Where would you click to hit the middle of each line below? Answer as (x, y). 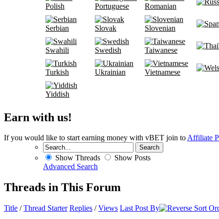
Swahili (57, 50)
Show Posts (131, 158)
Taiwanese (161, 50)
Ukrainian (110, 72)
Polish (55, 6)
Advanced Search (70, 167)
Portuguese (112, 6)
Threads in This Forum (62, 187)
